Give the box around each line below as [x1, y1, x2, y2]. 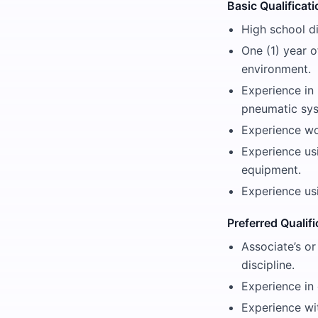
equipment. [241, 163, 301, 177]
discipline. [241, 258, 295, 272]
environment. [241, 62, 311, 76]
